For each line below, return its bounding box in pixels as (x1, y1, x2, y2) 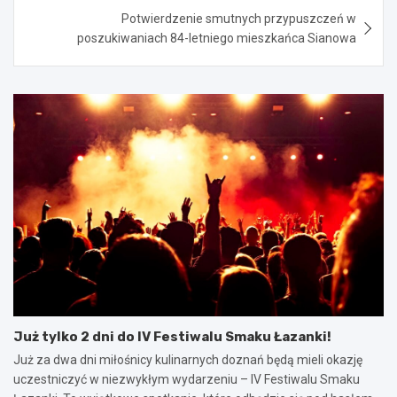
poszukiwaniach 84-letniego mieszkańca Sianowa (77, 30, 356, 45)
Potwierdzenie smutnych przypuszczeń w (121, 11, 356, 26)
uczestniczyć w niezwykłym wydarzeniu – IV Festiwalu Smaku (13, 371, 360, 386)
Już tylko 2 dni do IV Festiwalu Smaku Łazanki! (13, 328, 331, 345)
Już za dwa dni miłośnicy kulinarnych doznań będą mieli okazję (13, 352, 362, 367)
